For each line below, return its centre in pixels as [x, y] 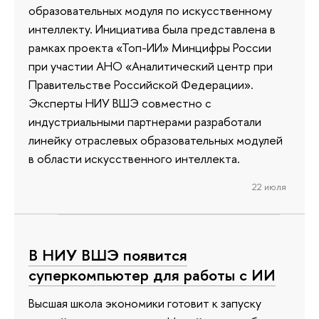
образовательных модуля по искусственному [150, 10]
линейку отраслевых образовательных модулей [156, 140]
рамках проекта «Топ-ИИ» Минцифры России [150, 47]
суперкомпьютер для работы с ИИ [152, 274]
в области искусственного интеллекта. [134, 158]
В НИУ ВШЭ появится [108, 255]
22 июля [269, 187]
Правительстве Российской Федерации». [141, 84]
